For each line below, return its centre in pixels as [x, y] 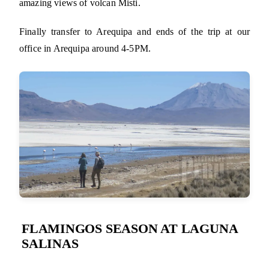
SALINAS [50, 243]
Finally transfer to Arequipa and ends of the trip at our [134, 32]
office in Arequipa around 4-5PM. [85, 49]
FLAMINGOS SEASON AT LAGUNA [130, 228]
